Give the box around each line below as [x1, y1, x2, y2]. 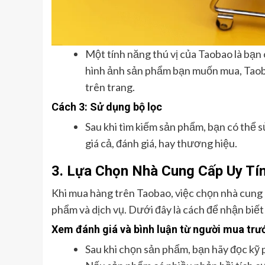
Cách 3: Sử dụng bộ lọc [51, 100, 162, 113]
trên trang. [85, 80, 135, 93]
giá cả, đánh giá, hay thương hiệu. [85, 136, 237, 150]
